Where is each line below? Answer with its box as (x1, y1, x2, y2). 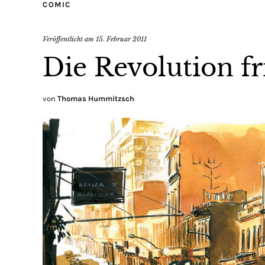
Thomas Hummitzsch (57, 93, 134, 103)
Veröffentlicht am (43, 34, 96, 43)
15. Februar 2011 (96, 34, 147, 43)
